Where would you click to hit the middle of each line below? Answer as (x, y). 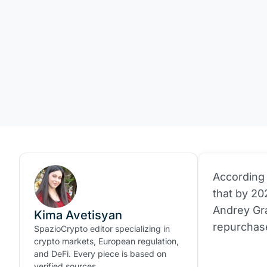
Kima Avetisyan (78, 215)
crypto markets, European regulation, (106, 241)
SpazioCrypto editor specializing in (102, 229)
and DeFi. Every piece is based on (100, 254)
